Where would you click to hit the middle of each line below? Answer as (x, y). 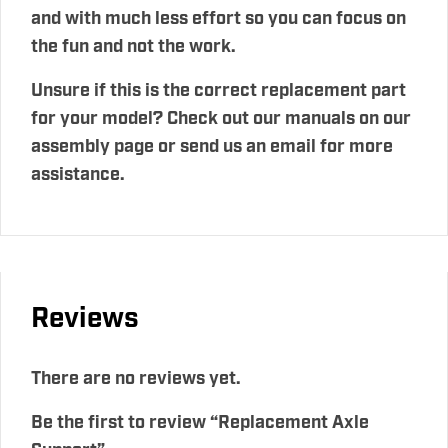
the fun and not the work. (133, 46)
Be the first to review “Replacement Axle (200, 422)
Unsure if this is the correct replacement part (218, 90)
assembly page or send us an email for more (212, 146)
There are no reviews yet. (136, 378)
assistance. (78, 174)
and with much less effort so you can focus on (218, 18)
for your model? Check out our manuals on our (221, 118)
